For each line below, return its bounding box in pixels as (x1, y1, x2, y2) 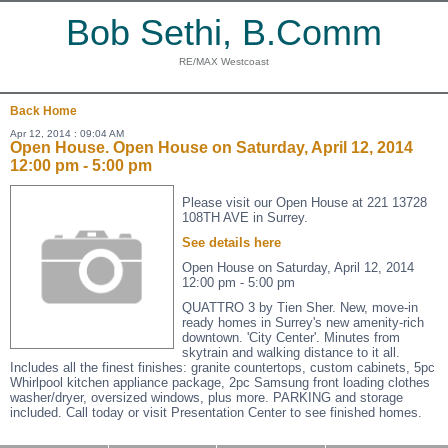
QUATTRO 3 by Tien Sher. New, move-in (182, 300, 418, 315)
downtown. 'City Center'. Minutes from (182, 330, 400, 345)
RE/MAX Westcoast (179, 56, 269, 67)
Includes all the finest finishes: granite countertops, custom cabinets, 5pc (10, 360, 435, 375)
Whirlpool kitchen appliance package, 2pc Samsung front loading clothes (10, 375, 430, 390)
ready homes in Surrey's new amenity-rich (182, 315, 424, 330)
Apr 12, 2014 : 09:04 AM (10, 128, 124, 139)
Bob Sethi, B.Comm (66, 12, 382, 53)
